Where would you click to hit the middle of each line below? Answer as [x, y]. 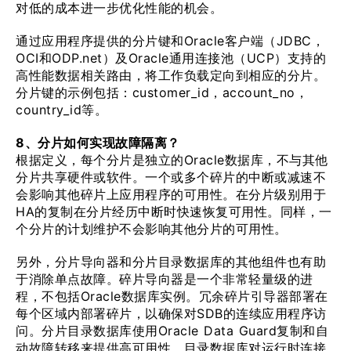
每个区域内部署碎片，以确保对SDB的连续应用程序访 [171, 313]
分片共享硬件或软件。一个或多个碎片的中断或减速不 [171, 177]
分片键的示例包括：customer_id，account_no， [162, 92]
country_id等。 [62, 110]
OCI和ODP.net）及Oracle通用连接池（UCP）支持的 [171, 58]
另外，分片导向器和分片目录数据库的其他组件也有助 [171, 262]
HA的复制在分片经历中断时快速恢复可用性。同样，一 [174, 212]
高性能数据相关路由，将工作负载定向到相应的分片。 [171, 75]
